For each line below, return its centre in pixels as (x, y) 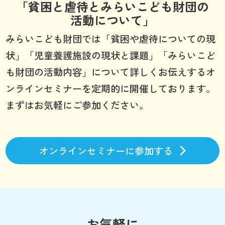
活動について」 (113, 20)
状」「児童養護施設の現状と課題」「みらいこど (111, 55)
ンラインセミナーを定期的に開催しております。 (111, 88)
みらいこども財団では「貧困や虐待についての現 (111, 38)
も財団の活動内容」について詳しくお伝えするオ (111, 72)
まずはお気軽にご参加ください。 (77, 105)
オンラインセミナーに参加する (106, 150)
